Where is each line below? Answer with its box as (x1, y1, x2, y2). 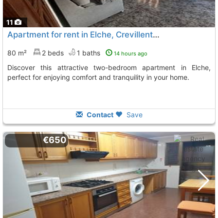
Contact (85, 110, 113, 119)
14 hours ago (114, 50, 147, 57)
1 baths (77, 49, 102, 57)
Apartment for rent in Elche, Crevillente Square (153, 30, 160, 39)
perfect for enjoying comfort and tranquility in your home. (7, 73, 189, 81)
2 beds (42, 49, 64, 57)
